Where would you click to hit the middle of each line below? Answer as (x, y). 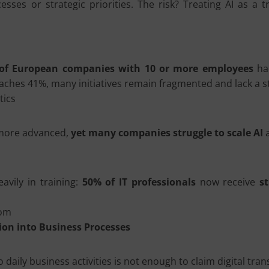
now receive (228, 182)
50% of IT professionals (139, 182)
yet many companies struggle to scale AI (167, 133)
